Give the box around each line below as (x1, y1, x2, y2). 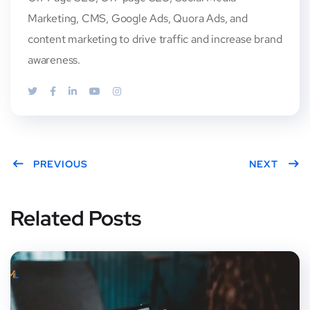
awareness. (28, 53, 81, 68)
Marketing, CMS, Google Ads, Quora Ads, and (28, 11, 248, 26)
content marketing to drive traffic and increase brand (28, 32, 282, 47)
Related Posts (10, 204, 141, 232)
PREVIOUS (33, 158, 88, 171)
